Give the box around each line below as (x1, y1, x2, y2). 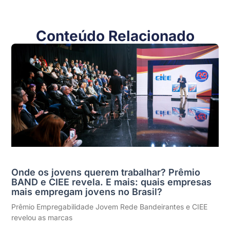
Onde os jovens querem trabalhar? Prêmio (11, 167, 201, 178)
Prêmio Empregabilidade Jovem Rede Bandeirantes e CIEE (11, 202, 208, 212)
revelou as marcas (11, 213, 73, 222)
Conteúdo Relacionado (35, 27, 195, 45)
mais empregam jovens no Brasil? (11, 186, 163, 198)
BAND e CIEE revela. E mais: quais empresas (11, 177, 212, 188)
